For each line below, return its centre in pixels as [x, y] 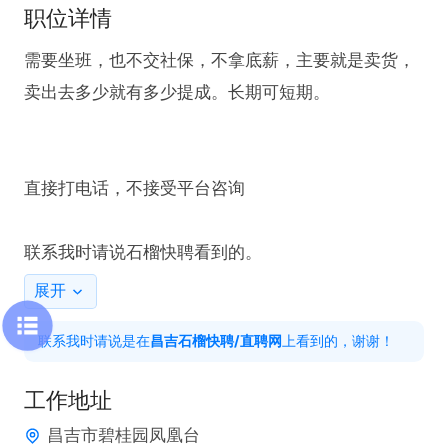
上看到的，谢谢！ [338, 341]
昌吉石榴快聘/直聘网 [216, 341]
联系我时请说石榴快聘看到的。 [142, 252]
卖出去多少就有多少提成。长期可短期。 [176, 92]
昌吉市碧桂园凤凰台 [123, 435]
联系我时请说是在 [94, 341]
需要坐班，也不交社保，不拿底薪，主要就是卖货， [219, 60]
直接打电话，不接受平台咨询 [134, 188]
